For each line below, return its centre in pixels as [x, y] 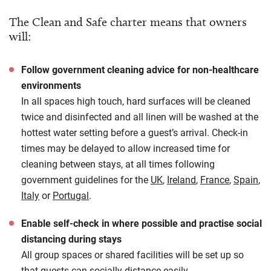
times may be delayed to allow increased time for [126, 148]
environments [51, 85]
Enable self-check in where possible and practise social [142, 223]
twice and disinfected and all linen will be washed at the [140, 116]
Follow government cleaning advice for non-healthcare [140, 69]
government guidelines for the [86, 179]
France [215, 179]
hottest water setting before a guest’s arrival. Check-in [135, 132]
